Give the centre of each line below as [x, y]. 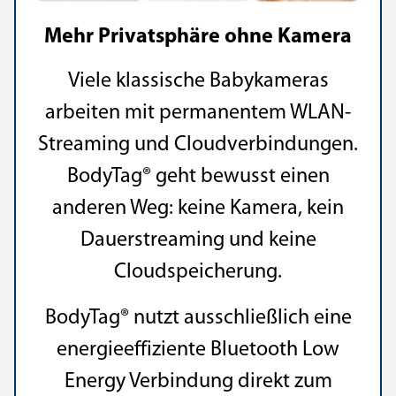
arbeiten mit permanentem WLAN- [198, 113]
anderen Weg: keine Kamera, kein [198, 209]
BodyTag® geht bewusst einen [198, 177]
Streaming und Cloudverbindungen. [198, 145]
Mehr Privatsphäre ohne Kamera [198, 37]
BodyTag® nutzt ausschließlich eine [198, 318]
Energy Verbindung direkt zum [198, 382]
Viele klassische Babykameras [198, 81]
